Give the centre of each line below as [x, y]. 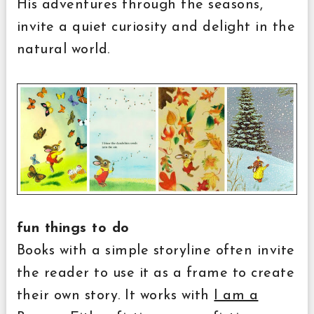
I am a [236, 295]
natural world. [66, 49]
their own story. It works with [115, 295]
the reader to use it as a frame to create [156, 273]
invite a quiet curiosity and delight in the [156, 27]
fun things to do [73, 228]
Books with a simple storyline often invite [156, 251]
